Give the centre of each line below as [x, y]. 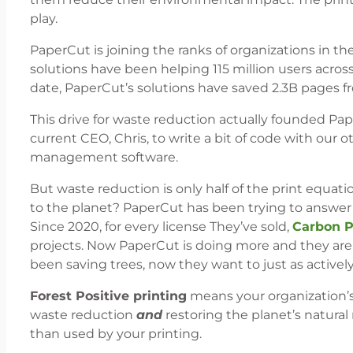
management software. [104, 157]
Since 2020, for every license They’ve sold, [161, 226]
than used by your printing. [116, 333]
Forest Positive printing [108, 295]
